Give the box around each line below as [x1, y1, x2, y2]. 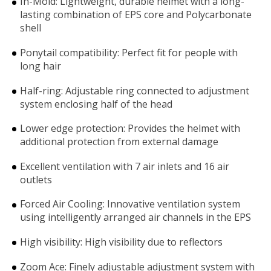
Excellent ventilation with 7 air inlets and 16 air [20, 159, 229, 173]
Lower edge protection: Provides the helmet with [20, 122, 240, 135]
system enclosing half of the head [20, 97, 172, 111]
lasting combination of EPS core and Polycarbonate [20, 8, 252, 22]
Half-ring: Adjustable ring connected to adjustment [20, 83, 249, 97]
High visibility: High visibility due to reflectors [20, 235, 223, 249]
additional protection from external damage [20, 135, 218, 149]
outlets [20, 172, 52, 186]
